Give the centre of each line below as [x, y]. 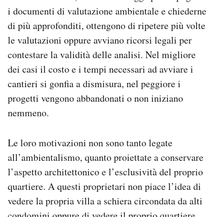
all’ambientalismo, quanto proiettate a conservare [106, 157]
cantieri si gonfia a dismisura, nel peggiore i [94, 84]
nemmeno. [28, 113]
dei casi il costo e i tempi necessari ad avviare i [101, 69]
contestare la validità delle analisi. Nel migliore [102, 55]
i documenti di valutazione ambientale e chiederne [107, 11]
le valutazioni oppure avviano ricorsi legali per [100, 40]
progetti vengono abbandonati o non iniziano [95, 98]
